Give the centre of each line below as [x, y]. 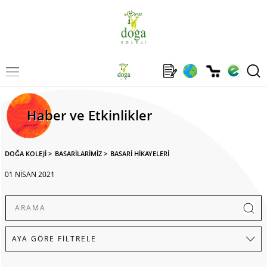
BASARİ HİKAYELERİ [140, 153]
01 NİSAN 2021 [30, 174]
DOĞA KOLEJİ [26, 153]
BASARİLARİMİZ [78, 153]
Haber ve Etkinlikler [89, 115]
